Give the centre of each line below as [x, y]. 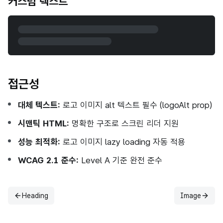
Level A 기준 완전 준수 [120, 160]
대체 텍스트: [39, 105]
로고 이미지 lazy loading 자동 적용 [123, 142]
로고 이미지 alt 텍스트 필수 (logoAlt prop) [136, 105]
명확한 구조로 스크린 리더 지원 [124, 123]
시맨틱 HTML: [44, 123]
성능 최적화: [39, 142]
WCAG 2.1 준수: [48, 160]
